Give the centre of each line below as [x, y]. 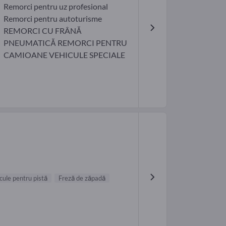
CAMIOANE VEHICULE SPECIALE [64, 55]
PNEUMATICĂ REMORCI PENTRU [65, 43]
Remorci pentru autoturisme [52, 19]
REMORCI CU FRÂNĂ [42, 31]
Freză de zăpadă [82, 178]
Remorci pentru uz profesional [55, 7]
